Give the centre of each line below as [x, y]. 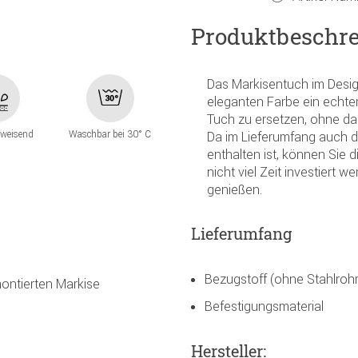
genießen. [235, 189]
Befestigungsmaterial [264, 306]
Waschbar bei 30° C [110, 134]
